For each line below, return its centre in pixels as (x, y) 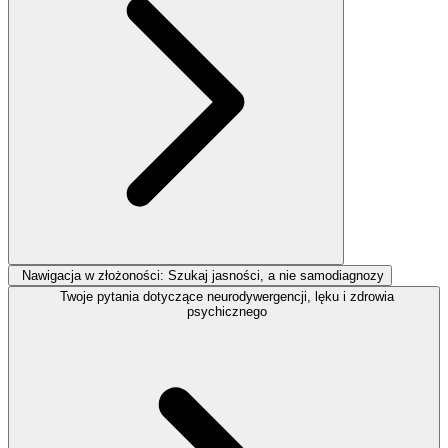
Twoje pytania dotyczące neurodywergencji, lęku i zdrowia (227, 296)
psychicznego (227, 311)
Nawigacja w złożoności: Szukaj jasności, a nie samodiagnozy (203, 275)
